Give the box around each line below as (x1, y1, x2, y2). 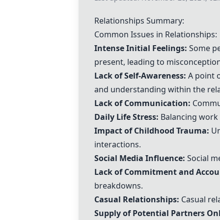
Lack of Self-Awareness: (94, 70, 186, 81)
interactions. (94, 139, 141, 150)
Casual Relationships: (94, 194, 179, 205)
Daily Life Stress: (94, 111, 159, 122)
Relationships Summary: (94, 15, 184, 26)
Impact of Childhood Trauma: (94, 125, 209, 136)
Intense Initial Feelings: (94, 43, 187, 54)
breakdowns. (94, 180, 143, 191)
